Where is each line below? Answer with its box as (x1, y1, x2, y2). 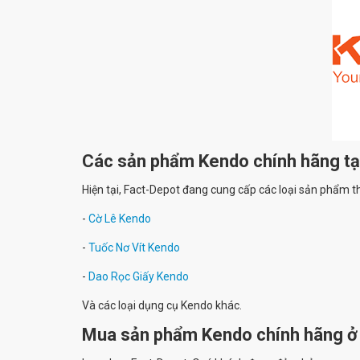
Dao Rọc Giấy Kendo (88, 269, 189, 283)
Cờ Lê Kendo (88, 211, 151, 225)
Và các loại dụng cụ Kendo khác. (82, 298, 242, 312)
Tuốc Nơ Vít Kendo (88, 240, 180, 254)
